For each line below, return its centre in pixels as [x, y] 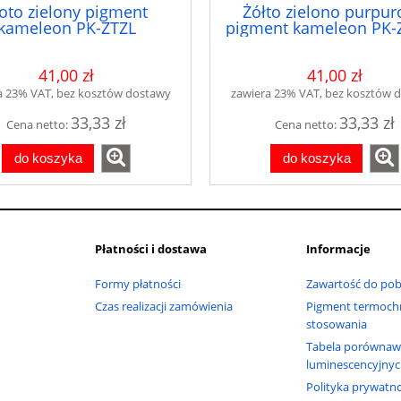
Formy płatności [138, 283]
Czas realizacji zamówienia [164, 306]
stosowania [337, 324]
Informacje [338, 248]
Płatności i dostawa [151, 248]
